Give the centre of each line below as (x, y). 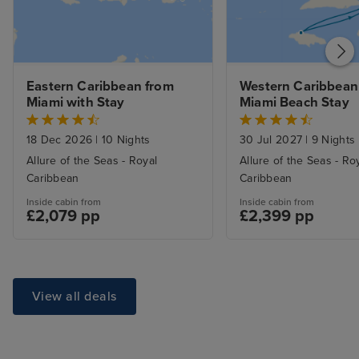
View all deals (75, 296)
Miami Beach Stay (294, 102)
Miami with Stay (76, 102)
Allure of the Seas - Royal (92, 160)
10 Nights (124, 139)
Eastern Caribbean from (100, 86)
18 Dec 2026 (61, 139)
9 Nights (332, 139)
